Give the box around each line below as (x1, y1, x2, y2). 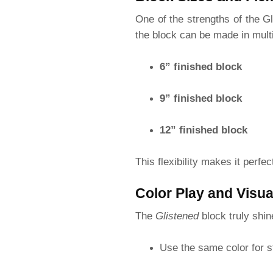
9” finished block (160, 92, 242, 104)
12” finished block (160, 124, 247, 136)
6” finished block (160, 60, 242, 73)
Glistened (155, 210, 199, 222)
